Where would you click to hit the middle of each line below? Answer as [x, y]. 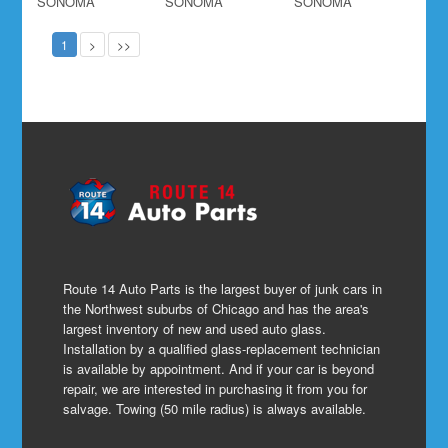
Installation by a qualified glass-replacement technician [222, 348]
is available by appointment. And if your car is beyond [219, 368]
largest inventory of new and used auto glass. [195, 328]
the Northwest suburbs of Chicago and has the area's [216, 308]
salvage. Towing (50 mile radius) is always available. [215, 408]
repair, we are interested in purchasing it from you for [215, 388]
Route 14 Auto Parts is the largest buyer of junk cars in [223, 288]
